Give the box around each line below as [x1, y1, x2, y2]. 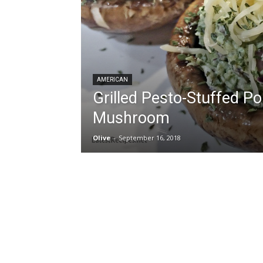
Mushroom [93, 109, 170, 127]
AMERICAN [97, 76, 128, 83]
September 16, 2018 [119, 133, 181, 142]
